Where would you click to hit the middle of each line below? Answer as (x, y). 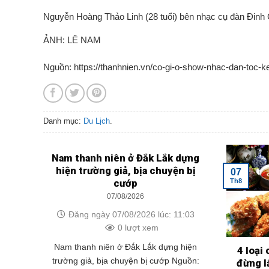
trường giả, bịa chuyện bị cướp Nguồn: (125, 260)
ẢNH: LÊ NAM (72, 40)
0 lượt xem (138, 227)
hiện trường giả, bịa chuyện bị (125, 171)
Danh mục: (63, 121)
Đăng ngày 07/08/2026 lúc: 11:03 (131, 214)
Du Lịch (97, 121)
